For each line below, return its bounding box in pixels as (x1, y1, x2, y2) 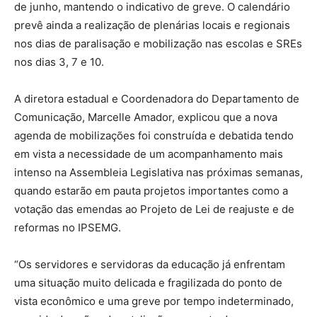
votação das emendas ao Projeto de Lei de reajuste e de (14, 202, 294, 217)
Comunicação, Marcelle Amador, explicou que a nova (14, 110, 277, 125)
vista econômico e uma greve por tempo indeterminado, (14, 294, 294, 309)
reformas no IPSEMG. (14, 221, 121, 235)
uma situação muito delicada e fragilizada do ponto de (14, 276, 282, 290)
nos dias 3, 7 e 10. (14, 55, 104, 69)
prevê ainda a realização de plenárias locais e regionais (14, 18, 290, 33)
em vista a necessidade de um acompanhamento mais (14, 147, 283, 161)
